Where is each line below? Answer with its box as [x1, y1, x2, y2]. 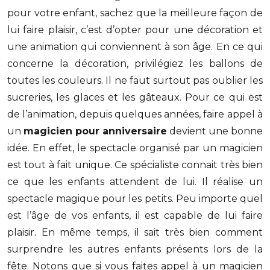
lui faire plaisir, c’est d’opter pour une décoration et [7, 24, 263, 36]
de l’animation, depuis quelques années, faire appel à [7, 108, 263, 120]
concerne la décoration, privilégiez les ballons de [7, 58, 263, 69]
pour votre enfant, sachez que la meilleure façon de [7, 7, 263, 19]
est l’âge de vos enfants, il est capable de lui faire [7, 210, 263, 221]
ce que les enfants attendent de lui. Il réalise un [7, 176, 263, 187]
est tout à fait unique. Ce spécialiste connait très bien [7, 159, 263, 171]
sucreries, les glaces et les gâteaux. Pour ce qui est [7, 92, 263, 103]
